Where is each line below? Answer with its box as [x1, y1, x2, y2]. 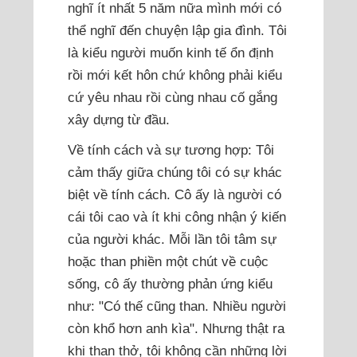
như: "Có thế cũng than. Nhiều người [67, 298, 286, 315]
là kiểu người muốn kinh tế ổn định [67, 45, 273, 61]
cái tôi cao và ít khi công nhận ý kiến [67, 209, 286, 226]
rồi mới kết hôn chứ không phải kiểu [67, 67, 282, 84]
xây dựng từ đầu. [67, 112, 170, 128]
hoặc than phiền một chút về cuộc [67, 253, 269, 270]
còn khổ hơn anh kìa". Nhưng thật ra [67, 320, 284, 337]
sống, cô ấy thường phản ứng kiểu [67, 276, 273, 292]
